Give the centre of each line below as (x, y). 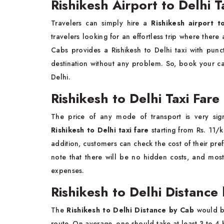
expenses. (68, 170)
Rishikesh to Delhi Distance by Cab (132, 210)
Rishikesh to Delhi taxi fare (101, 130)
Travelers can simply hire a (101, 23)
